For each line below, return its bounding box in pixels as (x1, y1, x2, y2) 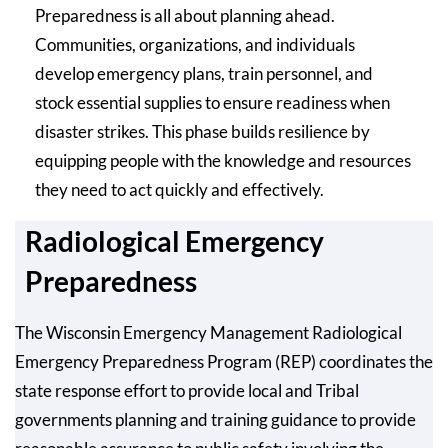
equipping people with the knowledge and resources (35, 150, 411, 171)
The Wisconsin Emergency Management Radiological (15, 322, 402, 343)
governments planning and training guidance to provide (15, 409, 416, 430)
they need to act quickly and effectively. (35, 179, 324, 200)
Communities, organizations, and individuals (35, 34, 355, 55)
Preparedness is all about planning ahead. (35, 5, 335, 26)
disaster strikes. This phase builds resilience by (35, 121, 370, 142)
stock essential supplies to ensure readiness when (35, 92, 390, 113)
